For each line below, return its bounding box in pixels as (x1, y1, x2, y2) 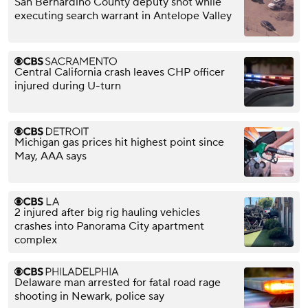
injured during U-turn (14, 79, 121, 93)
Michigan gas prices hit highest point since (14, 135, 224, 150)
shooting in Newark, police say (14, 289, 164, 304)
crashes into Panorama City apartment (14, 219, 204, 234)
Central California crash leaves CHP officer (14, 65, 225, 80)
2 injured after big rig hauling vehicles (14, 206, 200, 220)
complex (14, 233, 57, 247)
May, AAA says (14, 149, 87, 164)
